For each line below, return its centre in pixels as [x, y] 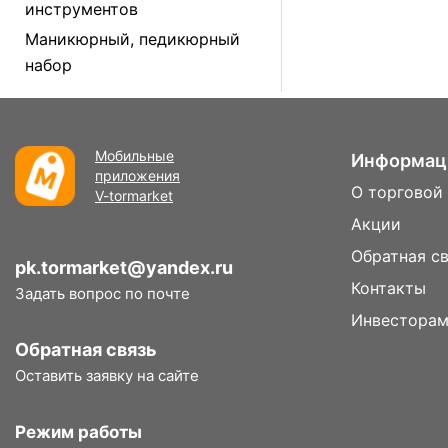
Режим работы [78, 432]
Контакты [388, 288]
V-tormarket [134, 195]
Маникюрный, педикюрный [132, 39]
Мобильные [134, 155]
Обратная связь [86, 349]
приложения [137, 175]
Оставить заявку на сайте [107, 375]
